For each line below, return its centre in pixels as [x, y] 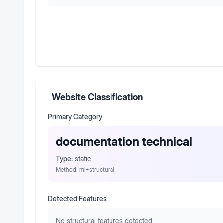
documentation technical [124, 142]
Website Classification [98, 97]
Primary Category [75, 117]
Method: [67, 169]
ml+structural [97, 169]
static [83, 159]
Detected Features [77, 198]
